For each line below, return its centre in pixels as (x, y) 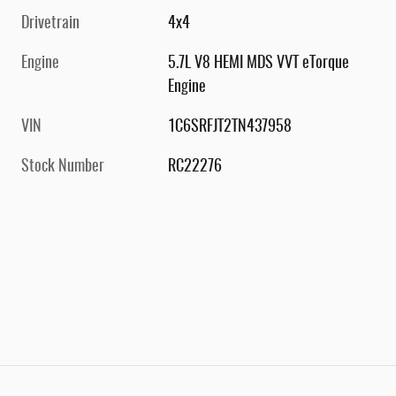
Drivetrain (50, 24)
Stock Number (63, 168)
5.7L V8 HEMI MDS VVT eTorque (259, 64)
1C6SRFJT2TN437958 (230, 128)
